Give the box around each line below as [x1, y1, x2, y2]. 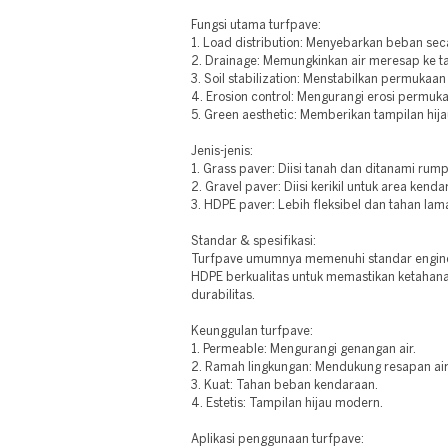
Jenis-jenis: [191, 146, 254, 157]
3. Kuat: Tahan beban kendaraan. [191, 380, 379, 391]
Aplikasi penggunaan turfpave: [191, 434, 365, 445]
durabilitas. [191, 290, 256, 301]
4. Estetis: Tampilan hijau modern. [191, 398, 384, 409]
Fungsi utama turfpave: [191, 20, 322, 31]
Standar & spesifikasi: [191, 236, 317, 247]
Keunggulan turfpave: [191, 326, 314, 337]
